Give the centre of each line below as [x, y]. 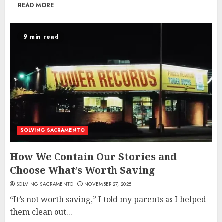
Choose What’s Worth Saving [83, 170]
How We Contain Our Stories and [93, 157]
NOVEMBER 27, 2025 [108, 184]
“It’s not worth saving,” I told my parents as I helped [108, 199]
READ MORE [36, 6]
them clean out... [41, 212]
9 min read [41, 37]
